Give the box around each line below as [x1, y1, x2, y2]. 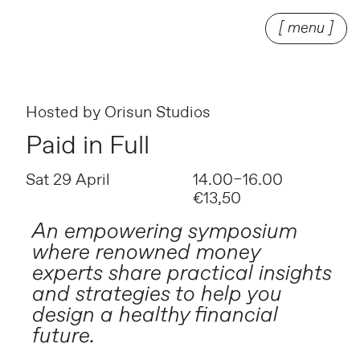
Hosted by [26, 102, 100, 124]
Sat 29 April [26, 170, 110, 191]
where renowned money [32, 239, 260, 265]
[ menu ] [279, 19, 333, 38]
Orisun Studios [104, 102, 211, 124]
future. [32, 322, 95, 349]
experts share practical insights [32, 260, 332, 286]
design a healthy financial [32, 301, 278, 328]
